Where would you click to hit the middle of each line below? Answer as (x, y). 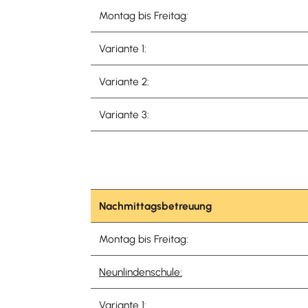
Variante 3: (125, 114)
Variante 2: (125, 81)
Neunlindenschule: (141, 272)
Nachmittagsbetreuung (155, 206)
